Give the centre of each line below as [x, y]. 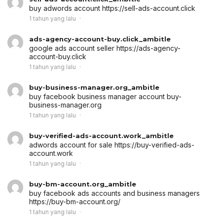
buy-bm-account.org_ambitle [83, 184]
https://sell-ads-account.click [149, 8]
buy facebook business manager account [98, 96]
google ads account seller [73, 48]
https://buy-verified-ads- [154, 145]
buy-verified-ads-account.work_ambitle [101, 135]
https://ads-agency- [148, 48]
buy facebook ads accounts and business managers [114, 193]
